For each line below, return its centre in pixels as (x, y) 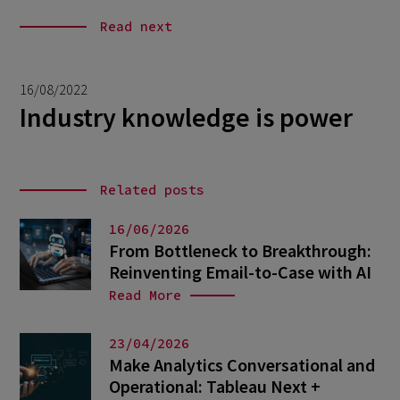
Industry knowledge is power (186, 117)
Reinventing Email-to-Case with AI (242, 271)
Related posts (153, 189)
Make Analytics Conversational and (242, 364)
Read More (146, 295)
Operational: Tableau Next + (215, 386)
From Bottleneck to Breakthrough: (241, 250)
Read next (137, 26)
